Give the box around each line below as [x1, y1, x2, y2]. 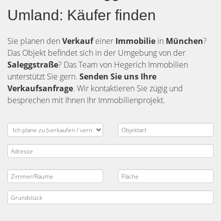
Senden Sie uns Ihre [79, 71, 156, 82]
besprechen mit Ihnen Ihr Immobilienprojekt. [7, 95, 165, 106]
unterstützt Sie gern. [7, 71, 79, 82]
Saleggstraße [7, 59, 58, 70]
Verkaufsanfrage [7, 83, 73, 94]
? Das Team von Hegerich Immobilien [58, 59, 188, 70]
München [166, 36, 203, 46]
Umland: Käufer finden [7, 7, 156, 23]
